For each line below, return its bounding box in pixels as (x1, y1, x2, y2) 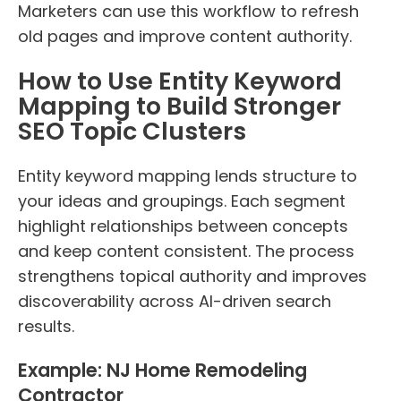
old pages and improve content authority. (18, 24, 352, 47)
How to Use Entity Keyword (18, 64, 342, 98)
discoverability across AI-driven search (18, 290, 331, 313)
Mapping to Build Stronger (18, 89, 341, 123)
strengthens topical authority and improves (18, 265, 367, 288)
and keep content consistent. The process (18, 240, 354, 263)
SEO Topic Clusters (18, 114, 246, 148)
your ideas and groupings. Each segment (18, 190, 346, 213)
